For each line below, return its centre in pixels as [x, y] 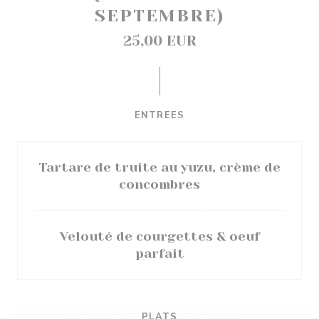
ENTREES [159, 115]
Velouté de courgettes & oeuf [159, 236]
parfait [159, 253]
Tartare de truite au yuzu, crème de [159, 167]
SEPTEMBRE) [159, 16]
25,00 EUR [159, 41]
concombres [159, 184]
